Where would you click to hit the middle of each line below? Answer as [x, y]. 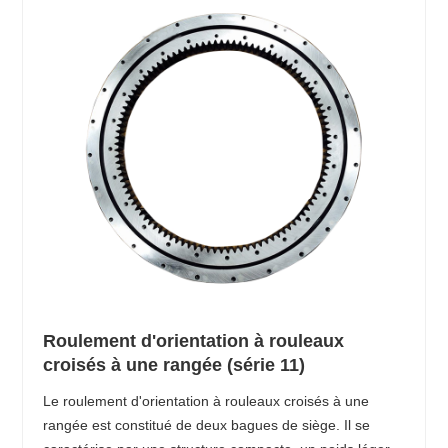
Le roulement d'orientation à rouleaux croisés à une [206, 400]
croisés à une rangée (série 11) [174, 364]
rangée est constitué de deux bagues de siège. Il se [207, 424]
